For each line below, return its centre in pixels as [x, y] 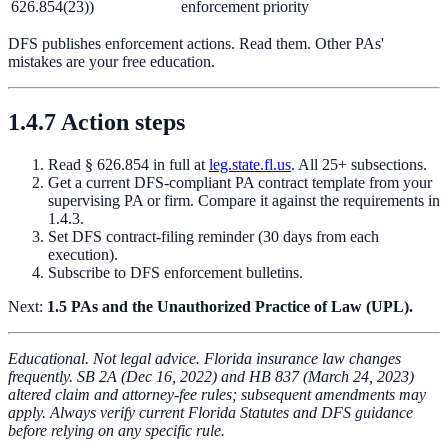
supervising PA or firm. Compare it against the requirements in [244, 201]
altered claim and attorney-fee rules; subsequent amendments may [217, 395]
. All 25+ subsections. [359, 165]
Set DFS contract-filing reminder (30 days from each [213, 237]
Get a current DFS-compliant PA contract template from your [240, 183]
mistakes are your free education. [111, 62]
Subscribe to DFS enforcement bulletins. [175, 273]
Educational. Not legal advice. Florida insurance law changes [204, 359]
